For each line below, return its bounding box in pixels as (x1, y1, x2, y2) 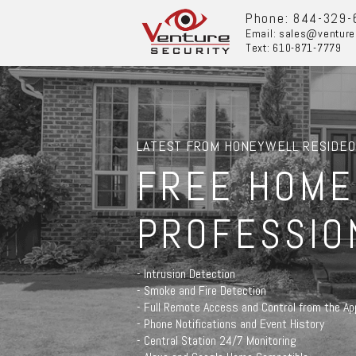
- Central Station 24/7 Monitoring (136, 332, 296, 349)
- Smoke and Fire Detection (136, 282, 266, 299)
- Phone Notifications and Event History (136, 315, 324, 332)
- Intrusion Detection (136, 265, 235, 282)
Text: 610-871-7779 (246, 41, 342, 55)
